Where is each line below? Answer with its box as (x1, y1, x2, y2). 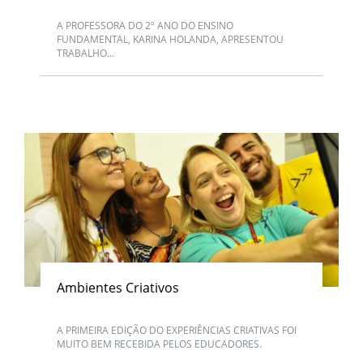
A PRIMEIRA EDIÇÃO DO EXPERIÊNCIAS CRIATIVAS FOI (57, 322, 297, 337)
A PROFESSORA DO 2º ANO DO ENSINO (57, 19, 233, 32)
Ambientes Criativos (57, 278, 179, 297)
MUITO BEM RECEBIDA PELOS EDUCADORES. (57, 336, 262, 351)
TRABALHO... (57, 46, 114, 60)
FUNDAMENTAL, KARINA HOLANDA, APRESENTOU (57, 32, 284, 46)
